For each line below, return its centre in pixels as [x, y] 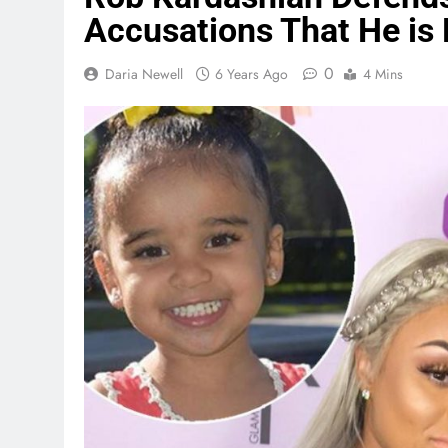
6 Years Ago [251, 74]
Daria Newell [144, 74]
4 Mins [383, 74]
